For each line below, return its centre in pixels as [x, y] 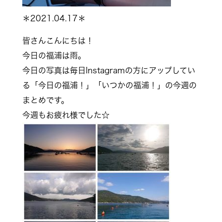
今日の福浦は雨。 [54, 55]
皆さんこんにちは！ [58, 40]
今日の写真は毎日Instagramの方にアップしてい [109, 70]
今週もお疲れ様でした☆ [66, 115]
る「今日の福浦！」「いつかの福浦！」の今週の [109, 85]
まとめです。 [45, 100]
